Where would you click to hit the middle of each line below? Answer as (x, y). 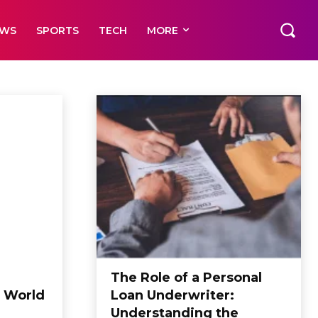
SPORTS (58, 30)
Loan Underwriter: (172, 296)
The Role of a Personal (186, 278)
